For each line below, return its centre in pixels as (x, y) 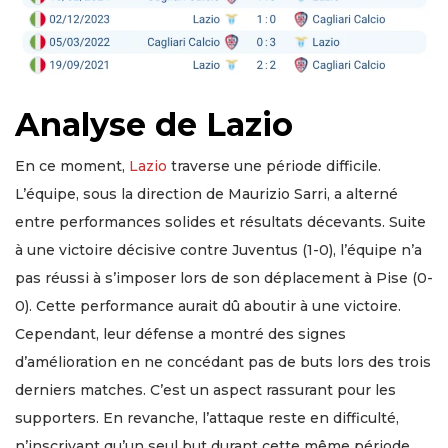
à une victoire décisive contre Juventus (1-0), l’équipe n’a (218, 250)
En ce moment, (72, 166)
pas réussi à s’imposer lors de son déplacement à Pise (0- (224, 278)
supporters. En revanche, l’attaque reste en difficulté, (207, 418)
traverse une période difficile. (274, 166)
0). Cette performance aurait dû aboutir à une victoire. (208, 306)
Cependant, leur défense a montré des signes (180, 334)
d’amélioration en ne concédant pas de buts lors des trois (223, 362)
